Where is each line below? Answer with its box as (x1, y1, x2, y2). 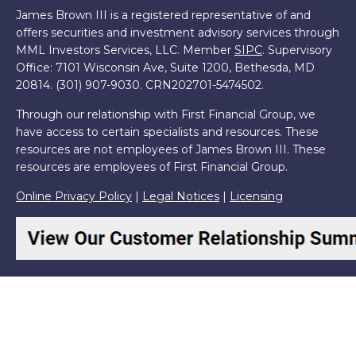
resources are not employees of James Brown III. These (16, 142, 326, 157)
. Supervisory (262, 43, 332, 57)
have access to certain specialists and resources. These (16, 125, 319, 139)
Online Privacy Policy (16, 189, 132, 203)
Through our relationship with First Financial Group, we (16, 107, 315, 122)
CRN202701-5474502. (145, 78, 264, 92)
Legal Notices (142, 189, 219, 203)
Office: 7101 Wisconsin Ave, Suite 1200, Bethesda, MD (16, 60, 315, 75)
